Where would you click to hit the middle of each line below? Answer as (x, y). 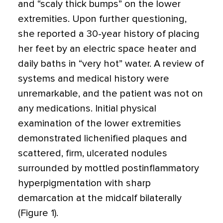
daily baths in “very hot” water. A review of (111, 64)
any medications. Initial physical (87, 109)
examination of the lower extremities (100, 123)
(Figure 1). (38, 213)
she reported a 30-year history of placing (109, 34)
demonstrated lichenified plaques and (103, 138)
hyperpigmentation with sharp (84, 183)
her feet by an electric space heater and (107, 49)
